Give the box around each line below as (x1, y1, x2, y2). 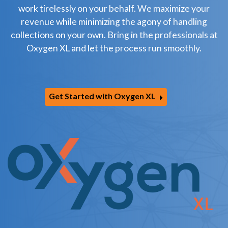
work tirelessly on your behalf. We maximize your (18, 3, 210, 14)
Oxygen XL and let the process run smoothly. (26, 42, 202, 53)
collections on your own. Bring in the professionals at (10, 29, 218, 40)
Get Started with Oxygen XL (49, 91, 156, 101)
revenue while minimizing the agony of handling (21, 16, 207, 27)
